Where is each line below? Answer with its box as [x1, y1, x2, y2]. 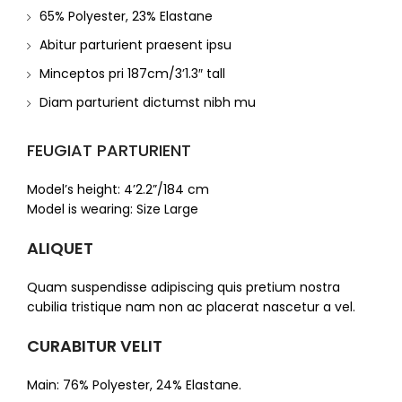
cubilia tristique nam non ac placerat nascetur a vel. [27, 298, 355, 317]
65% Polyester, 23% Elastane [39, 7, 213, 26]
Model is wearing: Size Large [27, 200, 198, 219]
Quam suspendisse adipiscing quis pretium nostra [27, 278, 340, 297]
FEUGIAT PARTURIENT [27, 139, 191, 162]
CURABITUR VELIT [27, 335, 162, 358]
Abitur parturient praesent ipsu [39, 36, 232, 55]
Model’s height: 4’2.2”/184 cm [27, 180, 209, 199]
